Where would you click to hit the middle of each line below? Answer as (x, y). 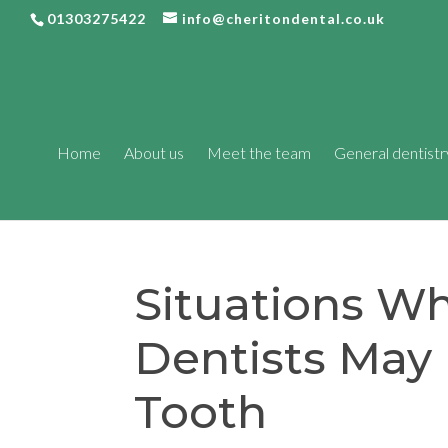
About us (154, 152)
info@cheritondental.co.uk (283, 18)
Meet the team (259, 152)
